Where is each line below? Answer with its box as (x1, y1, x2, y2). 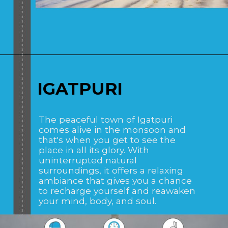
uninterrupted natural (39, 154, 137, 165)
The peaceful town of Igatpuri (39, 113, 173, 125)
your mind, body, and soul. (39, 195, 157, 206)
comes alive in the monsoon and (39, 124, 186, 135)
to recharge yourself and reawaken (39, 185, 196, 196)
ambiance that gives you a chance (39, 175, 192, 186)
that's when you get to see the (39, 134, 176, 145)
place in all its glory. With (39, 144, 150, 155)
